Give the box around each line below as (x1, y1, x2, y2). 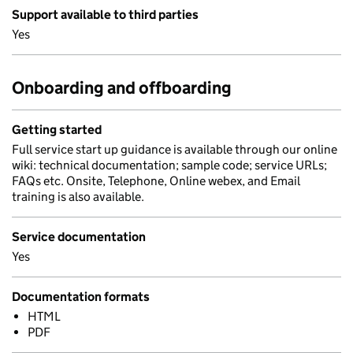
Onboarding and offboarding (12, 77, 232, 98)
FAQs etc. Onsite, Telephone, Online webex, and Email (12, 173, 300, 188)
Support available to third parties (12, 7, 199, 22)
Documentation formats (12, 289, 150, 304)
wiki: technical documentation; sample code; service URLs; (12, 158, 327, 173)
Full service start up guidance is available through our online (12, 142, 337, 157)
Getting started (12, 122, 102, 137)
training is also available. (12, 189, 144, 204)
